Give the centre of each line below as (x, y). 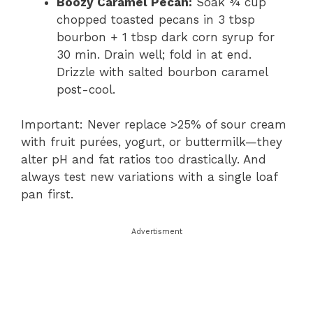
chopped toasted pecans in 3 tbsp (156, 19)
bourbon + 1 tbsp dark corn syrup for (166, 37)
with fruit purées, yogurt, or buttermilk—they (152, 142)
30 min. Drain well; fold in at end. (154, 54)
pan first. (47, 194)
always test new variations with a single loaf (149, 177)
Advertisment (156, 231)
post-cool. (86, 89)
